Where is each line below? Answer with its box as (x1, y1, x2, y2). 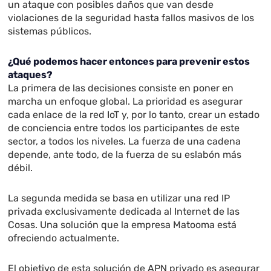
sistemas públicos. (8, 25, 92, 38)
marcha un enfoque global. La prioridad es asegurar (8, 96, 243, 108)
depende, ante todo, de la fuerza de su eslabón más (8, 149, 242, 161)
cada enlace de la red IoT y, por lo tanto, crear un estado (8, 109, 260, 121)
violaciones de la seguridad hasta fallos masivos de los (8, 12, 255, 24)
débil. (8, 162, 33, 174)
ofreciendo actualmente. (8, 232, 120, 244)
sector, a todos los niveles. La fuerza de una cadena (8, 135, 241, 148)
